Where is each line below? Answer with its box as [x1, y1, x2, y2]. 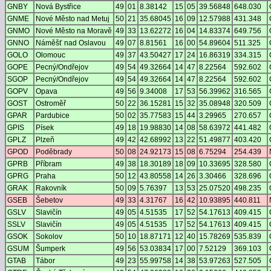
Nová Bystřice [36, 2, 81, 11]
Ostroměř [36, 99, 66, 108]
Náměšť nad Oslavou [36, 39, 106, 48]
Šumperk [36, 244, 65, 253]
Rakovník [36, 184, 67, 193]
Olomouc [36, 51, 65, 60]
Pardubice [36, 111, 70, 120]
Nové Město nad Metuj [36, 15, 109, 24]
